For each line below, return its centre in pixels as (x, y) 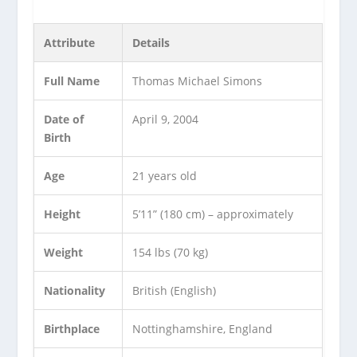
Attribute (70, 42)
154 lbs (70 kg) (171, 252)
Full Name (72, 80)
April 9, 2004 (166, 119)
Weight (64, 252)
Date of (64, 119)
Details (151, 42)
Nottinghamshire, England (203, 328)
